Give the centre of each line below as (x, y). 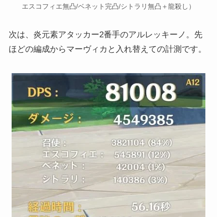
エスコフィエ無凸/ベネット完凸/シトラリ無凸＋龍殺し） (108, 7)
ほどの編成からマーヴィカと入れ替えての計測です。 (107, 49)
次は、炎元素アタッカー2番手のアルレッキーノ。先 (105, 35)
